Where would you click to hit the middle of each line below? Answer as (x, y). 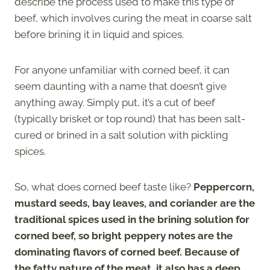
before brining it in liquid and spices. (99, 34)
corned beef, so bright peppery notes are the (124, 235)
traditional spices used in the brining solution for (132, 219)
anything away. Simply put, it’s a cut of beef (115, 102)
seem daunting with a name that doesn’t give (121, 86)
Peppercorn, (224, 187)
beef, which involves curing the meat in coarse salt (133, 18)
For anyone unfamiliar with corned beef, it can (122, 70)
